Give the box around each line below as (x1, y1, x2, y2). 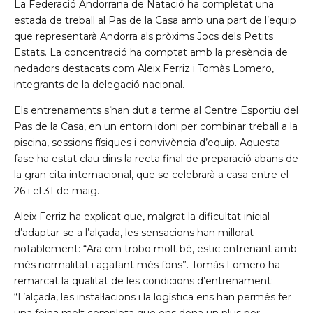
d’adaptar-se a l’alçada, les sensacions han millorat (14, 226, 254, 240)
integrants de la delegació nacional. (14, 78, 184, 92)
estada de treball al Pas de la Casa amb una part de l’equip (14, 14, 296, 27)
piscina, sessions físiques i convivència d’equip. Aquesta (14, 136, 280, 150)
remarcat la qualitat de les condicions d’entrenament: (14, 275, 273, 288)
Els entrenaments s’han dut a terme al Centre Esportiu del (14, 104, 298, 117)
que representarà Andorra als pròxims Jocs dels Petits (14, 30, 273, 43)
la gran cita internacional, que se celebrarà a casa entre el (14, 168, 289, 182)
